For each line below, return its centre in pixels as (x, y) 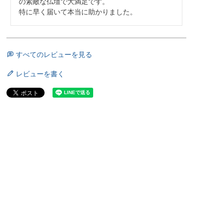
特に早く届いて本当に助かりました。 (78, 12)
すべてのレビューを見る (54, 55)
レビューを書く (40, 74)
